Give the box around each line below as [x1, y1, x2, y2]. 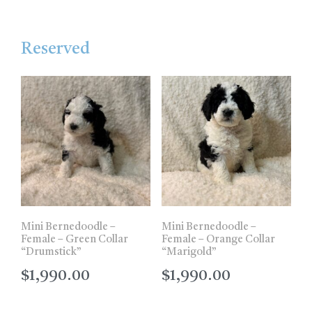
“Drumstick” [21, 247, 81, 258]
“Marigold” [161, 247, 217, 258]
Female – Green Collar [21, 235, 128, 246]
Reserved [21, 41, 90, 58]
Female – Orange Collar [161, 235, 275, 246]
